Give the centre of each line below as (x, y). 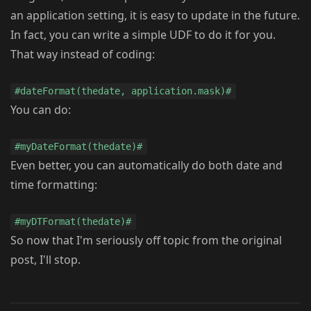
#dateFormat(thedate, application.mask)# (123, 91)
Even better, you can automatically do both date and (146, 166)
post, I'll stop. (45, 260)
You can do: (41, 110)
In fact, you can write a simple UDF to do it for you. (143, 35)
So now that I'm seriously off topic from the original (146, 241)
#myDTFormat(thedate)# (73, 222)
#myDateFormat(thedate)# (79, 147)
